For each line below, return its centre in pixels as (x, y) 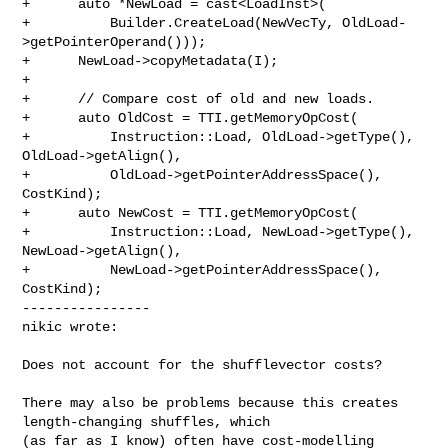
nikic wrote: (70, 326)
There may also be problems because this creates (210, 402)
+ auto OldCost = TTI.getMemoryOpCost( (190, 117)
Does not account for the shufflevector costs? (202, 364)
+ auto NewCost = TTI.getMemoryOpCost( (190, 212)
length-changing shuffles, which (150, 421)
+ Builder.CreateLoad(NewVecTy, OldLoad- (214, 22)
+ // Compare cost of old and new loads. (198, 98)
